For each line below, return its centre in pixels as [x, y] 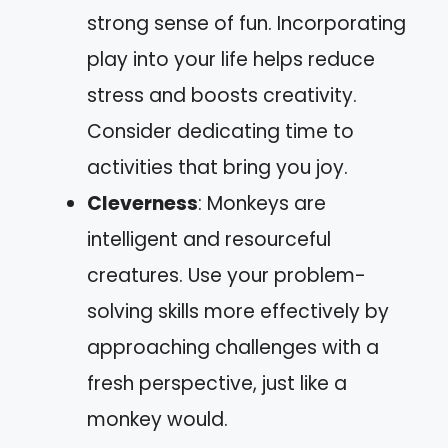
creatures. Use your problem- [226, 275]
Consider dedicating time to [220, 131]
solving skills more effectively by [238, 311]
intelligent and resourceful [209, 239]
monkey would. [157, 419]
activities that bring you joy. [217, 167]
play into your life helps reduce [231, 59]
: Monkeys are [262, 203]
